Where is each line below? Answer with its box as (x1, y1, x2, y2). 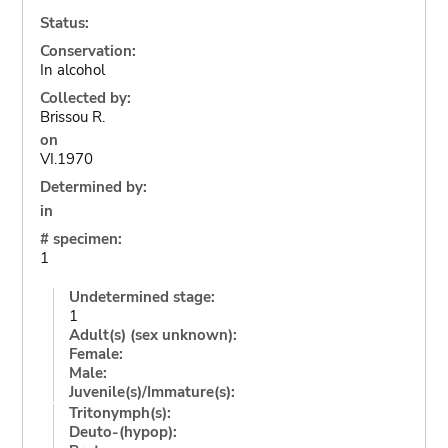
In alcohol (39, 59, 105, 80)
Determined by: (39, 177, 147, 197)
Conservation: (39, 40, 136, 61)
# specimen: (39, 228, 122, 249)
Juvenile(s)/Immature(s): (68, 381, 235, 402)
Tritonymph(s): (68, 402, 171, 423)
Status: (39, 12, 89, 33)
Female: (68, 343, 123, 364)
